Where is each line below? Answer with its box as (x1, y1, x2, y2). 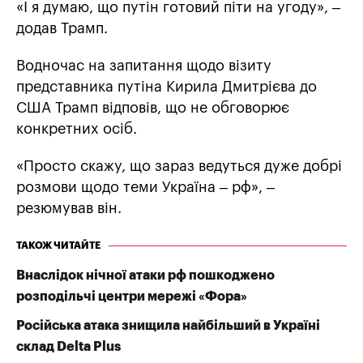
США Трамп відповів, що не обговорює (16, 100, 289, 116)
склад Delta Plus (16, 340, 121, 354)
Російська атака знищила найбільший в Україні (16, 319, 320, 333)
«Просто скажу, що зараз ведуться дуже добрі (16, 159, 342, 174)
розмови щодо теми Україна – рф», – (16, 180, 275, 195)
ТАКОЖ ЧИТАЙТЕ (16, 241, 100, 251)
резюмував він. (16, 201, 122, 216)
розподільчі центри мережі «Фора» (16, 290, 247, 304)
